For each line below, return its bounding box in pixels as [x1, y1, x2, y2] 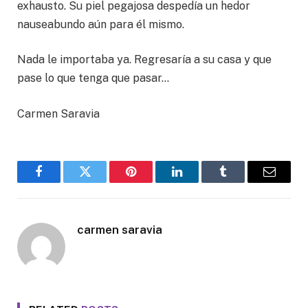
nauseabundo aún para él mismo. [17, 17, 184, 31]
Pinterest [130, 175, 173, 188]
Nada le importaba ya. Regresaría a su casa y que [17, 53, 272, 67]
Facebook [38, 175, 86, 188]
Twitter [84, 175, 120, 188]
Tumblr [222, 175, 258, 188]
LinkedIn [176, 175, 221, 188]
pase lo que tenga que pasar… [17, 71, 169, 85]
